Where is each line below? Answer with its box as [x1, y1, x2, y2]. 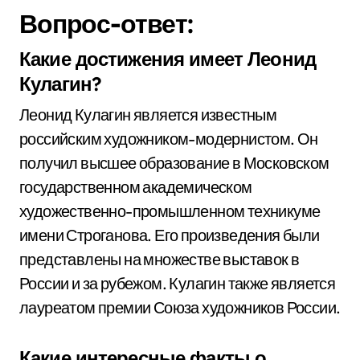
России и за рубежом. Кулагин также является [19, 273, 336, 293]
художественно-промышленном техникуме [19, 201, 321, 221]
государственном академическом [19, 177, 252, 197]
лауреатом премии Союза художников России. [19, 297, 341, 317]
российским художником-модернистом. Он [19, 129, 318, 149]
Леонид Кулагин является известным [19, 104, 277, 125]
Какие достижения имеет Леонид [19, 47, 316, 71]
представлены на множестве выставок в [19, 249, 300, 269]
